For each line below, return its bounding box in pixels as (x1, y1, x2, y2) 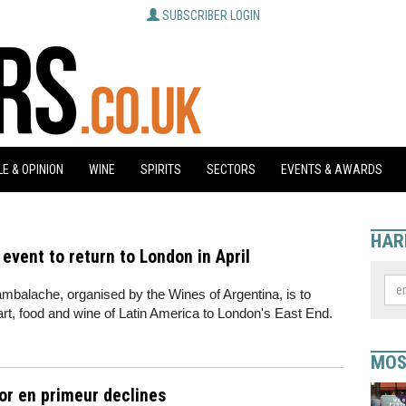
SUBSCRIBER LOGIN (161, 8, 260, 23)
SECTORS (207, 162, 256, 177)
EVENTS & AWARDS (281, 162, 382, 177)
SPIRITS (140, 162, 181, 177)
